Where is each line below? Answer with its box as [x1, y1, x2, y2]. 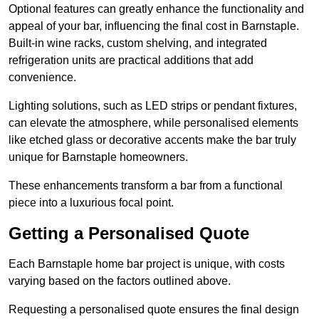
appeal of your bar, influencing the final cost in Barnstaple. [9, 20, 299, 33]
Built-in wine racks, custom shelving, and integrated [9, 37, 267, 50]
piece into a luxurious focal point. [9, 197, 174, 209]
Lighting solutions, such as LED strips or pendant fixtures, [9, 100, 297, 113]
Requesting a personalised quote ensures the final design [9, 303, 299, 316]
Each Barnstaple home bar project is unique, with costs [9, 258, 285, 271]
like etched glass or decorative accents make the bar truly [9, 134, 296, 147]
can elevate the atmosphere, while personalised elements [9, 117, 298, 130]
